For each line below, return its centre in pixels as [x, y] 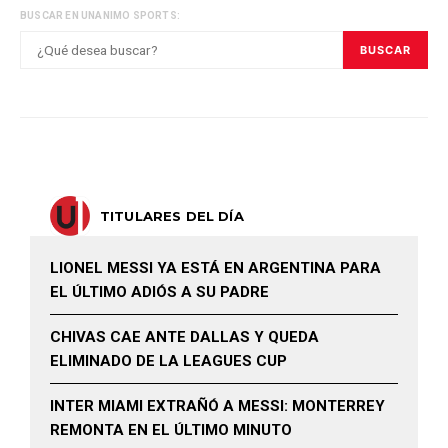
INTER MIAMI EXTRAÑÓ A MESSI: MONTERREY [217, 406]
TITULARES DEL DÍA [172, 216]
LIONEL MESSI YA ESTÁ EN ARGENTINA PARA [215, 268]
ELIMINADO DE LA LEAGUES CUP [168, 361]
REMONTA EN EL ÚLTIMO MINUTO [171, 430]
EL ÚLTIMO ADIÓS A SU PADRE [159, 292]
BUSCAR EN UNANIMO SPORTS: [100, 15]
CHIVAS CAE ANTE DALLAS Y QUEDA [184, 337]
